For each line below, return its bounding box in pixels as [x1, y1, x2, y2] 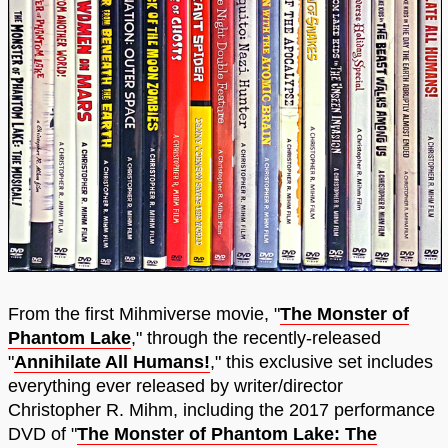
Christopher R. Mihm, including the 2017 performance [8, 400, 435, 421]
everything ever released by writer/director [8, 376, 343, 397]
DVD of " [8, 424, 77, 445]
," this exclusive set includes [210, 352, 433, 373]
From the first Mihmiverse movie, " [8, 304, 280, 325]
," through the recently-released [131, 328, 381, 349]
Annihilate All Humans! [14, 352, 210, 373]
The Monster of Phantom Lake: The [77, 424, 377, 445]
